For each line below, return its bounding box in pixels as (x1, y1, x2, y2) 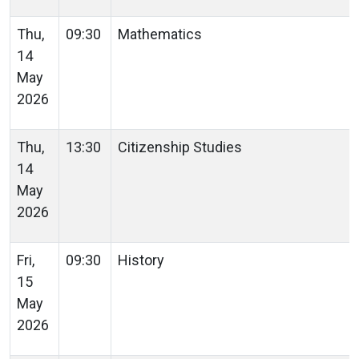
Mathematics (118, 25, 208, 42)
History (118, 251, 167, 268)
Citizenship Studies (118, 138, 248, 155)
